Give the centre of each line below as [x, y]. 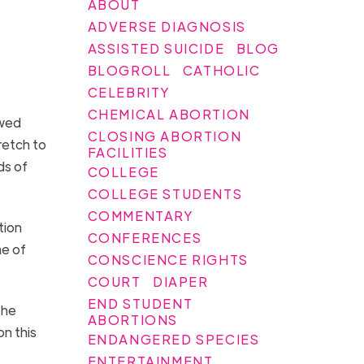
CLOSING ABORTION [165, 136]
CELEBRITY [129, 92]
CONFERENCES [145, 237]
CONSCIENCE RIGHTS [168, 259]
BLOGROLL [129, 70]
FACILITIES [128, 152]
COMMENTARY [141, 215]
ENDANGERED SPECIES [173, 339]
